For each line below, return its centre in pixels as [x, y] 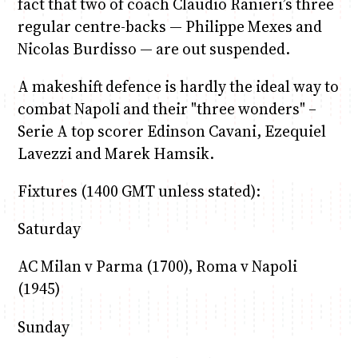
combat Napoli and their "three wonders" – [167, 108]
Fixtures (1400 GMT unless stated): [139, 191]
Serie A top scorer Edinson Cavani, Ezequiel [171, 131]
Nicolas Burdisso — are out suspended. [153, 48]
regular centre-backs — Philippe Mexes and [169, 26]
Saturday [49, 229]
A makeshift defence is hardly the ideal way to [178, 86]
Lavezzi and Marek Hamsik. [115, 153]
